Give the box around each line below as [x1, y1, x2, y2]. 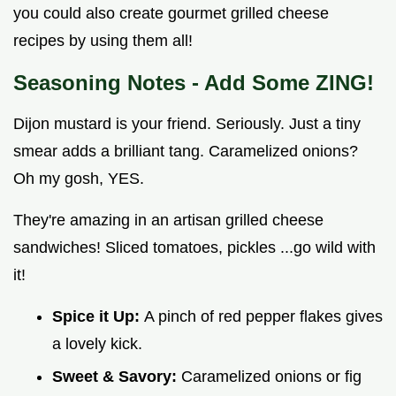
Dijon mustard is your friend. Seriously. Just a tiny [13, 114, 361, 133]
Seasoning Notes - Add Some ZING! [13, 70, 374, 95]
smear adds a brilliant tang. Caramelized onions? [13, 141, 358, 160]
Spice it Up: [52, 307, 144, 325]
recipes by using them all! [13, 31, 193, 49]
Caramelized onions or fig [181, 367, 362, 385]
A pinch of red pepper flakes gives [144, 307, 383, 325]
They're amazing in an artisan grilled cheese [13, 210, 324, 229]
